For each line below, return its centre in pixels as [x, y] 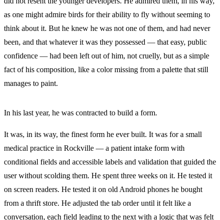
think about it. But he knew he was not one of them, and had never [107, 28]
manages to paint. [31, 83]
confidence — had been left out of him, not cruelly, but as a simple [107, 56]
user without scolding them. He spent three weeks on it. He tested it [108, 176]
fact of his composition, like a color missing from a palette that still [106, 70]
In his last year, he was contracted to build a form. [81, 113]
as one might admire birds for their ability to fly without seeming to [107, 15]
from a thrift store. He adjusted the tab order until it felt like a [97, 203]
